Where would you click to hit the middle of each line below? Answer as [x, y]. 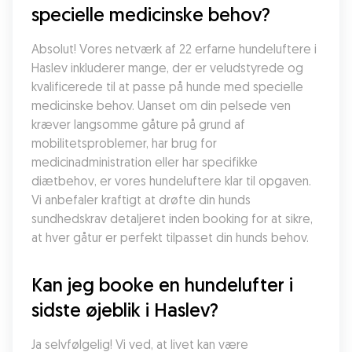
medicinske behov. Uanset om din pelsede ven [161, 105]
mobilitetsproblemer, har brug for [124, 143]
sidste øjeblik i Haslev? [125, 310]
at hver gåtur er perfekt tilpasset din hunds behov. [170, 237]
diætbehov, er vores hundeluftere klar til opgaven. [171, 181]
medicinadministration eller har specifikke [145, 162]
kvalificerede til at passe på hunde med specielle [167, 86]
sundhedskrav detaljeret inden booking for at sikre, [172, 218]
